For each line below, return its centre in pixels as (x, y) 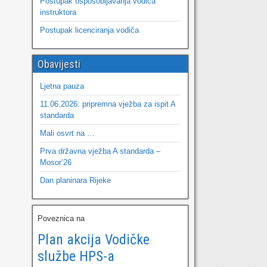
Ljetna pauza (62, 86)
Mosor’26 (55, 162)
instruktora (58, 12)
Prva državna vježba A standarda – (100, 151)
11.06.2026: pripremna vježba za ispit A (107, 104)
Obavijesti (59, 64)
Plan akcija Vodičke (93, 240)
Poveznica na (61, 218)
